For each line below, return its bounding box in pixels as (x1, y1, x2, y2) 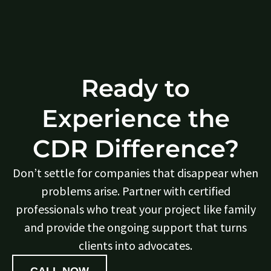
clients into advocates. (79, 237, 192, 253)
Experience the (41, 103, 230, 133)
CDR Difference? (32, 133, 239, 163)
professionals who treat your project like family (15, 201, 256, 217)
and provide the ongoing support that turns (24, 219, 247, 235)
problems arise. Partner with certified (41, 183, 230, 198)
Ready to (81, 73, 190, 103)
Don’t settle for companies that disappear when (13, 165, 258, 180)
